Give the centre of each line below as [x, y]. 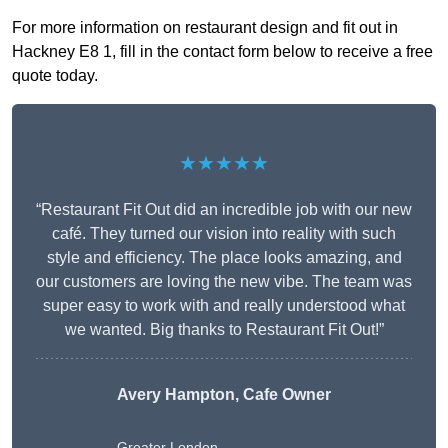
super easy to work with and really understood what [224, 306]
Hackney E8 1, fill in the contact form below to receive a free [222, 52]
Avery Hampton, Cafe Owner [224, 395]
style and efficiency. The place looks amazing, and [224, 258]
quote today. [55, 76]
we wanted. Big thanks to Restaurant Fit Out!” [224, 330]
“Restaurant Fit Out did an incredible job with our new [224, 210]
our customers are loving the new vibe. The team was [224, 282]
